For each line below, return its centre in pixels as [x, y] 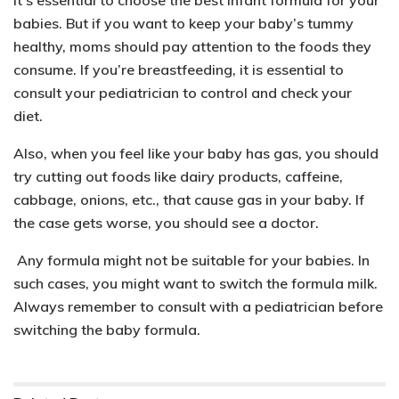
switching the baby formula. [107, 329]
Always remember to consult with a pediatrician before [198, 306]
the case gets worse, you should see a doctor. [168, 222]
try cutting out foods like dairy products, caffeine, [178, 176]
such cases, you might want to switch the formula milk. [195, 283]
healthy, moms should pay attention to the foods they [192, 46]
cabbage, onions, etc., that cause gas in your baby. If [189, 199]
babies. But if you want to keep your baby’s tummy [183, 23]
